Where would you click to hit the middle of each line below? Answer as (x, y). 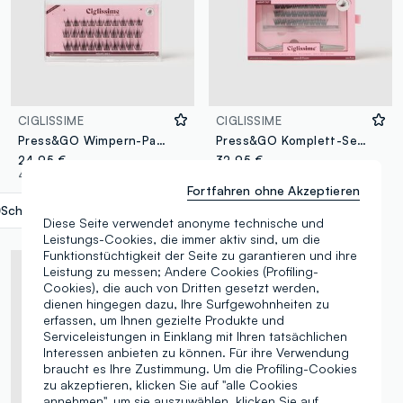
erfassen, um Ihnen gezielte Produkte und (164, 320)
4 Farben (45, 175)
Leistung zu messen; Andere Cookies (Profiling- (181, 271)
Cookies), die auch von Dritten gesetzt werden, (181, 287)
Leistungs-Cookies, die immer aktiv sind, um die (182, 239)
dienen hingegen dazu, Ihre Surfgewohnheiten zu (186, 304)
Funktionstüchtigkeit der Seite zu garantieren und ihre (200, 255)
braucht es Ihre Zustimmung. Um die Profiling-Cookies (200, 368)
